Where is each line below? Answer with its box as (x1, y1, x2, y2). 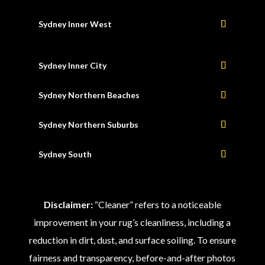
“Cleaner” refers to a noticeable (92, 198, 221, 210)
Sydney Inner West (38, 18, 112, 29)
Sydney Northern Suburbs (38, 119, 138, 130)
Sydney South (38, 148, 92, 159)
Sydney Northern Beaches (38, 89, 140, 100)
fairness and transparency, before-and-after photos (29, 251, 236, 263)
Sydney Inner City (38, 60, 106, 70)
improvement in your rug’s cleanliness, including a (34, 216, 231, 228)
